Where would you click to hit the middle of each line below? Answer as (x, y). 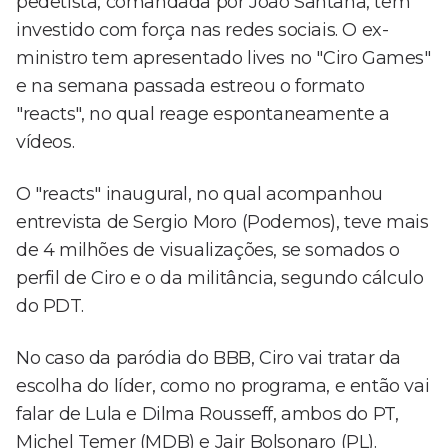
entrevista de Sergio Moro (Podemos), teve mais (222, 222)
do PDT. (50, 306)
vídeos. (45, 142)
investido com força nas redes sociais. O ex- (202, 30)
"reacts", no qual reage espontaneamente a (203, 114)
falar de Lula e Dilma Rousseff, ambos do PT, (207, 414)
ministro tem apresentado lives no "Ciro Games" (223, 58)
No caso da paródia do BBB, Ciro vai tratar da (209, 358)
